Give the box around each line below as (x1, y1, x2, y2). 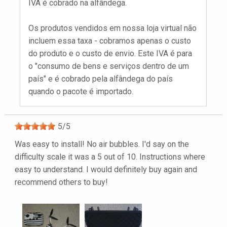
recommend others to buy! (15, 177, 108, 187)
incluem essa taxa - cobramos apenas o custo (28, 35, 191, 46)
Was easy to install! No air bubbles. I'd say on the (15, 139, 189, 149)
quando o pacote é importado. (28, 86, 133, 96)
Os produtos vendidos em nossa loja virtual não (28, 23, 197, 33)
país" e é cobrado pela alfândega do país (28, 73, 173, 84)
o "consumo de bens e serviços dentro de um (28, 61, 189, 71)
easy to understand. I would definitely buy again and (15, 164, 197, 174)
